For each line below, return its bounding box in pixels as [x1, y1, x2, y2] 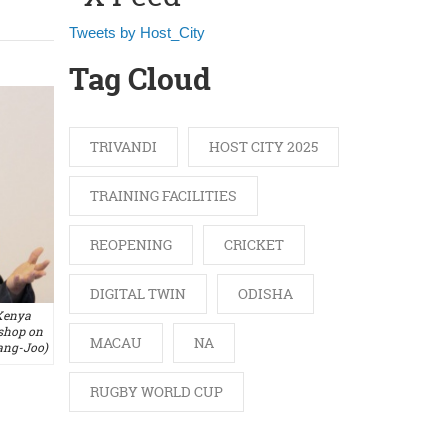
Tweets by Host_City [68, 24, 205, 41]
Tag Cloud [68, 59, 211, 101]
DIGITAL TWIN [89, 284, 186, 304]
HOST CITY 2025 [208, 137, 318, 157]
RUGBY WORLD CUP [89, 382, 223, 402]
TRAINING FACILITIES [89, 186, 237, 206]
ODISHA [237, 284, 293, 304]
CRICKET [223, 235, 284, 255]
